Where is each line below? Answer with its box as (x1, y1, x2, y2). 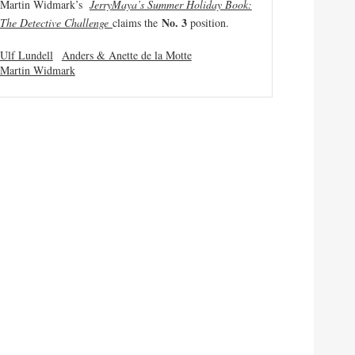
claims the (112, 14, 162, 30)
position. (189, 14, 229, 30)
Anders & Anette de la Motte (61, 47, 192, 63)
